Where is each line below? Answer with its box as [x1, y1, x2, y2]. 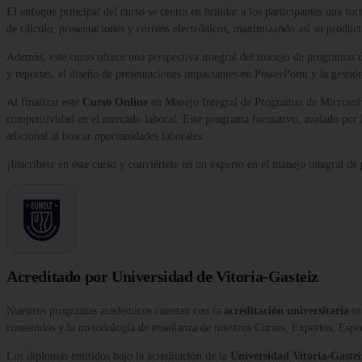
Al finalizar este [6, 96, 82, 109]
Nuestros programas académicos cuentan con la [6, 305, 224, 318]
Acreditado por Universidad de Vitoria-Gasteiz [6, 267, 318, 286]
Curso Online [82, 96, 148, 109]
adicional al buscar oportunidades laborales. [6, 130, 205, 143]
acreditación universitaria [224, 305, 349, 318]
